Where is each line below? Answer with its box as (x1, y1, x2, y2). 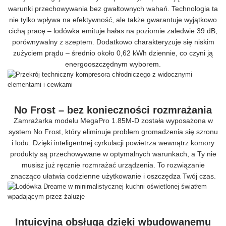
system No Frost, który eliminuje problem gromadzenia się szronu (8, 128, 218, 136)
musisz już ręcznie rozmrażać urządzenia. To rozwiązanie (21, 161, 205, 169)
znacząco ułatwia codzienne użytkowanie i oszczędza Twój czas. (10, 172, 216, 181)
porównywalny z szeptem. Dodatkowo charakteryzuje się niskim (12, 38, 214, 46)
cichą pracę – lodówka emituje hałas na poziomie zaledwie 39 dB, (9, 27, 217, 35)
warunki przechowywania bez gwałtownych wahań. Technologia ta (8, 5, 218, 13)
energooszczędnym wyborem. (65, 60, 161, 69)
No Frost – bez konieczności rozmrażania (14, 104, 212, 116)
